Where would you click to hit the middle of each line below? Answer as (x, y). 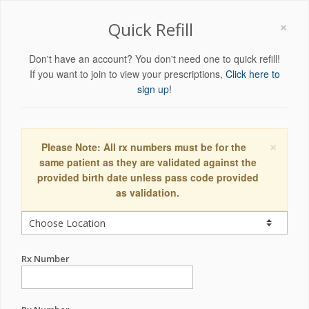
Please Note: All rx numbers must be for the (143, 147)
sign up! (154, 89)
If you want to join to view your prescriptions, (127, 74)
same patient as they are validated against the (148, 162)
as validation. (148, 192)
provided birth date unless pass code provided (148, 177)
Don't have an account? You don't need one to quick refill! (154, 59)
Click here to (252, 74)
